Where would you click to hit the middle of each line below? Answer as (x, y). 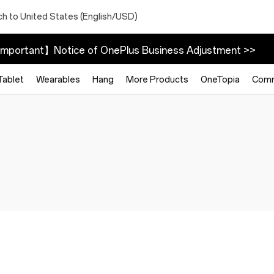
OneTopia (220, 80)
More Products (157, 80)
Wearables (58, 80)
